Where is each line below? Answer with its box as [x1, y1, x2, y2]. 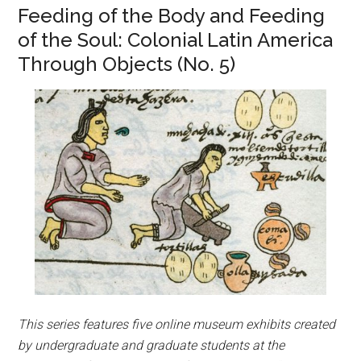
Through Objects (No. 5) [18, 52, 236, 76]
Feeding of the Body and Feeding [18, 4, 326, 27]
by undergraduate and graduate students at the [18, 337, 285, 353]
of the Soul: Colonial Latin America [18, 28, 334, 52]
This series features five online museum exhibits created [18, 316, 336, 332]
